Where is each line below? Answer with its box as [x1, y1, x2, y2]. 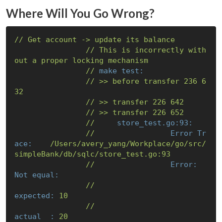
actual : [14, 212, 55, 221]
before [112, 76, 139, 86]
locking [72, 55, 104, 65]
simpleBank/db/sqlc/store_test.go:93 [14, 149, 170, 159]
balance [143, 35, 175, 44]
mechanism [108, 55, 148, 65]
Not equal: [14, 170, 59, 179]
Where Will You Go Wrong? [6, 6, 155, 21]
